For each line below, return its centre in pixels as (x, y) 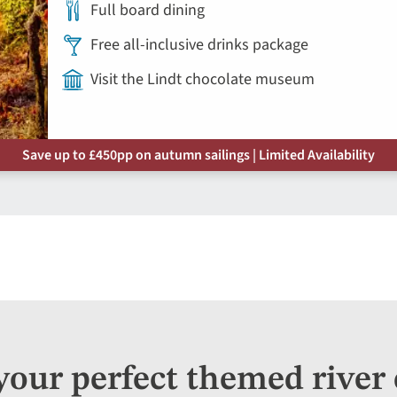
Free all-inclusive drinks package (199, 44)
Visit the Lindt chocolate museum (202, 79)
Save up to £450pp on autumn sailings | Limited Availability (198, 155)
